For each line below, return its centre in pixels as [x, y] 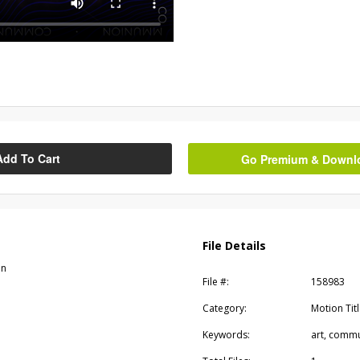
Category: [224, 308]
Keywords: [226, 335]
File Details [234, 245]
